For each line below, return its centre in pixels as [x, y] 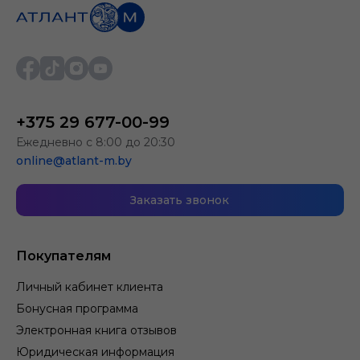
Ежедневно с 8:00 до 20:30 [96, 143]
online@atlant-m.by [74, 161]
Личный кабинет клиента [90, 287]
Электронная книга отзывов [96, 331]
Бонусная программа [77, 309]
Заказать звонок [180, 200]
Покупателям [63, 256]
